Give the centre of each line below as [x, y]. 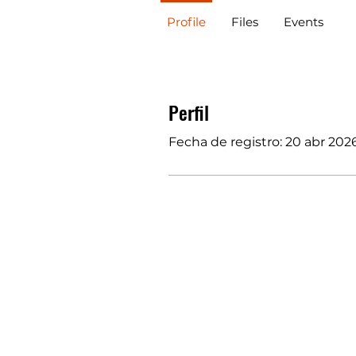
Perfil [189, 112]
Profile [186, 21]
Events [304, 21]
